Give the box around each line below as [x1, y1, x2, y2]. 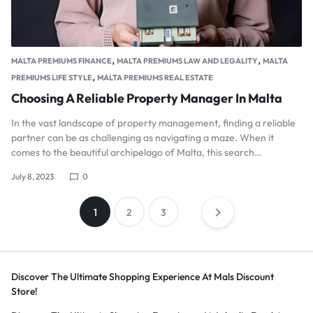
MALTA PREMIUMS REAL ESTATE [97, 73, 213, 83]
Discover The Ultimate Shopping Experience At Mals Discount [11, 270, 274, 284]
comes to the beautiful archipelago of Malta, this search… [11, 146, 262, 159]
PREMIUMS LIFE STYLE [11, 73, 92, 83]
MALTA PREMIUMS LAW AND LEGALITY [117, 56, 258, 66]
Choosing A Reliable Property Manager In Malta [11, 90, 282, 107]
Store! [11, 285, 38, 298]
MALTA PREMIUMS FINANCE [11, 56, 112, 66]
